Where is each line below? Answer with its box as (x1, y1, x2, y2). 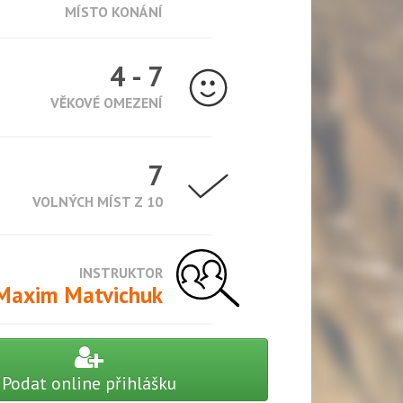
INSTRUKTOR (79, 264, 164, 282)
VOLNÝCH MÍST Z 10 (32, 192, 164, 210)
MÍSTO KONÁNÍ (65, 3, 164, 21)
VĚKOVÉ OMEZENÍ (50, 94, 164, 112)
